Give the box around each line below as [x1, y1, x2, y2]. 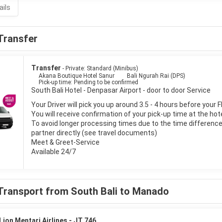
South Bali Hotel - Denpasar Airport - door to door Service [31, 86, 211, 94]
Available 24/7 [31, 148, 76, 156]
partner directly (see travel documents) [31, 129, 157, 137]
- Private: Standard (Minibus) [62, 65, 138, 72]
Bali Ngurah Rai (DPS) [127, 72, 185, 79]
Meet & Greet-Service [31, 138, 100, 146]
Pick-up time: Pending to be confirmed [39, 79, 138, 86]
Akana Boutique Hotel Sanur [39, 72, 114, 79]
